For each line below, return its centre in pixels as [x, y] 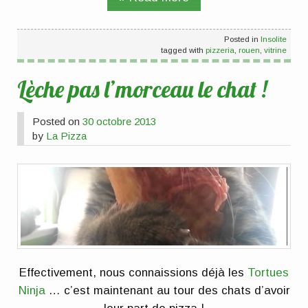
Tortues [268, 272]
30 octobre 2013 [120, 122]
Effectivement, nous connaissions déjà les [133, 272]
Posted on [58, 122]
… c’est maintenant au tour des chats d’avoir [167, 290]
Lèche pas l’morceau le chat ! [142, 89]
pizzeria [220, 49]
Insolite [273, 38]
